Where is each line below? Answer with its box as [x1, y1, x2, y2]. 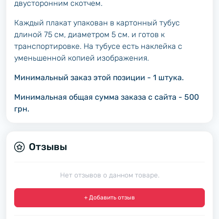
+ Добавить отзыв [84, 194, 135, 201]
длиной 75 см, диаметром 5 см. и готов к [14, 30, 165, 39]
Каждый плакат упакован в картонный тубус [14, 18, 180, 27]
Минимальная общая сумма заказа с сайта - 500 [14, 92, 199, 102]
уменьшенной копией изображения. [14, 53, 149, 63]
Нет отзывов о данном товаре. [60, 171, 159, 179]
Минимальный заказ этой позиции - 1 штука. [14, 73, 184, 82]
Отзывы [29, 141, 67, 153]
